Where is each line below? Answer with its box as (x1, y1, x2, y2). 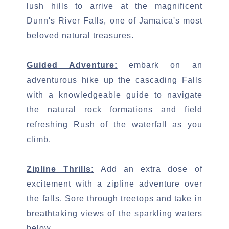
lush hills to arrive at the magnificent (27, 2, 202, 10)
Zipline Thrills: (27, 165, 94, 173)
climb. (27, 135, 52, 144)
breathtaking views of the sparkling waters (27, 209, 202, 218)
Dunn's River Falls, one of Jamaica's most (27, 16, 202, 25)
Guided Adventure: (27, 61, 118, 70)
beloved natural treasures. (27, 31, 134, 40)
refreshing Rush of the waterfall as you (27, 120, 202, 129)
